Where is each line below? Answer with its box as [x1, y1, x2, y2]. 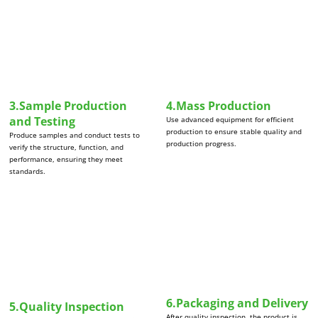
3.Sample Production [9, 98, 128, 114]
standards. [9, 166, 46, 177]
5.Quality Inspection [9, 298, 125, 314]
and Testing [9, 114, 76, 130]
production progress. [165, 138, 236, 149]
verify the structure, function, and [9, 142, 124, 153]
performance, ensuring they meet [9, 154, 124, 165]
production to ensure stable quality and [165, 126, 302, 137]
